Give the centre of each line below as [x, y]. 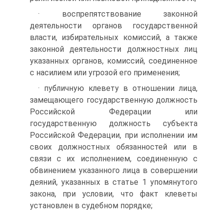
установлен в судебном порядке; [91, 206]
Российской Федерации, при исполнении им [114, 135]
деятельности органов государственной [114, 26]
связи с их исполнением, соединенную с [114, 159]
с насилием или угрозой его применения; [105, 73]
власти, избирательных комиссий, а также [114, 37]
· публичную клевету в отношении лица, [118, 88]
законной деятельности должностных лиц [114, 49]
